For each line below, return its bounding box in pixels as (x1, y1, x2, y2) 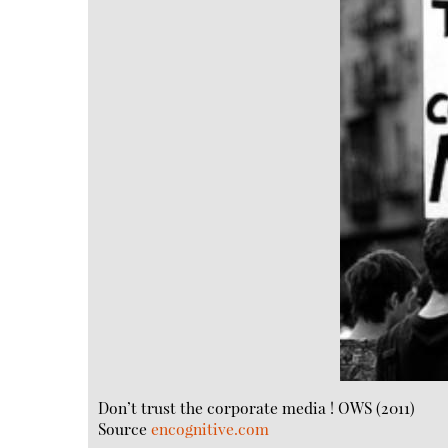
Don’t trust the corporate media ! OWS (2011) (98, 396, 416, 418)
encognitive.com (151, 417, 270, 439)
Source (98, 417, 152, 439)
